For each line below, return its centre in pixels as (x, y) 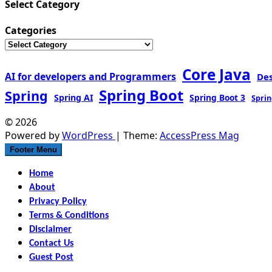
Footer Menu (33, 150)
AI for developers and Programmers (90, 76)
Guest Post (51, 258)
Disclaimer (50, 230)
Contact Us (51, 244)
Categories (31, 31)
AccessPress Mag (199, 136)
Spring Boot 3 (217, 97)
